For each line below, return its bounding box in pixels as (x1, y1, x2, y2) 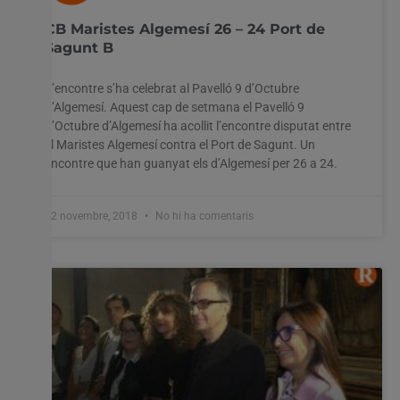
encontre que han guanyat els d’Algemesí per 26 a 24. (45, 155, 337, 171)
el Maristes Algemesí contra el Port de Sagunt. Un (45, 137, 315, 152)
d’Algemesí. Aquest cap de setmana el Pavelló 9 (45, 99, 304, 114)
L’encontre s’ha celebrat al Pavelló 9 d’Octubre (45, 80, 299, 96)
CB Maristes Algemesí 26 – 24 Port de (45, 20, 325, 37)
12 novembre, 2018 (45, 209, 140, 222)
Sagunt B (45, 38, 113, 56)
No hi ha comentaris (153, 209, 254, 222)
